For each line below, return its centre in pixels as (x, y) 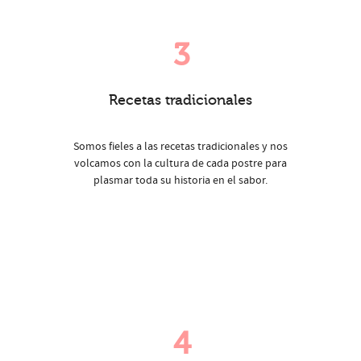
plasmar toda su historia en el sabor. (180, 181)
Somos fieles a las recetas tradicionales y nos (180, 147)
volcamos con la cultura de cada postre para (180, 164)
